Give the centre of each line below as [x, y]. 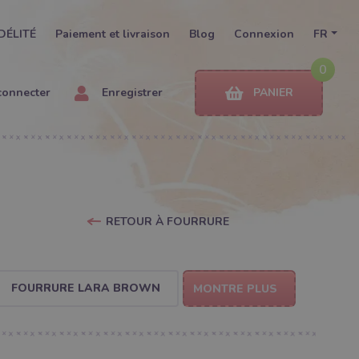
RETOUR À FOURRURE [167, 222]
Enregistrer [131, 93]
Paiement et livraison [113, 34]
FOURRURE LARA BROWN [85, 288]
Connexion [264, 34]
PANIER [273, 93]
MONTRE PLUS [235, 289]
